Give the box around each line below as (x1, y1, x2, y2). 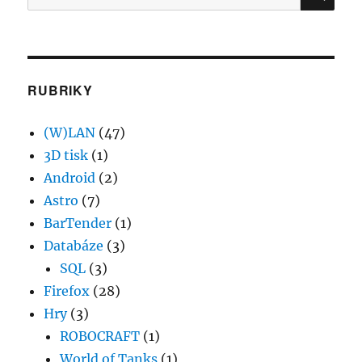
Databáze (44, 238, 104, 255)
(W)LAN (44, 124, 96, 141)
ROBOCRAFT (60, 328, 141, 345)
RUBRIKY (27, 81, 93, 100)
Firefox (44, 283, 90, 300)
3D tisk (44, 147, 89, 164)
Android (44, 170, 96, 187)
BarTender (44, 215, 112, 232)
